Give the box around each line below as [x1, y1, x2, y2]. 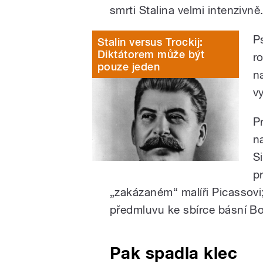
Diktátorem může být [97, 48, 205, 60]
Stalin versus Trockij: [97, 35, 203, 48]
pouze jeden [97, 60, 160, 73]
